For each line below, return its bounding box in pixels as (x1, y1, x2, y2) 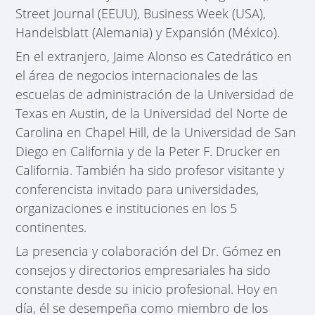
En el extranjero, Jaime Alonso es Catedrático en (15, 47, 292, 65)
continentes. (15, 218, 87, 236)
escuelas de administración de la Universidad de (15, 85, 295, 103)
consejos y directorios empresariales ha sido (15, 261, 271, 278)
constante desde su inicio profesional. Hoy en (15, 280, 278, 297)
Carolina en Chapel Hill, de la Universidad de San (15, 123, 297, 141)
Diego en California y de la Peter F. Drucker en (15, 142, 281, 160)
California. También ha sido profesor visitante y (15, 161, 285, 179)
